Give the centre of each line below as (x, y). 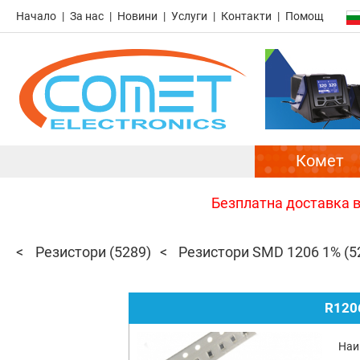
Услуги (189, 16)
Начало (36, 16)
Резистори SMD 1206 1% (260, 252)
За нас (87, 16)
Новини (137, 16)
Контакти (246, 16)
